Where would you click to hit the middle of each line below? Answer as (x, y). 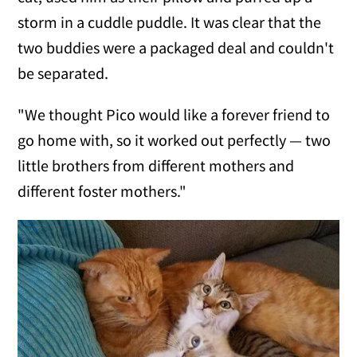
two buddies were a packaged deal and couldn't (176, 47)
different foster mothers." (102, 190)
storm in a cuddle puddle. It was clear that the (170, 22)
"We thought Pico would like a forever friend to (174, 114)
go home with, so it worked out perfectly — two (175, 139)
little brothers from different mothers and (156, 165)
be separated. (63, 73)
